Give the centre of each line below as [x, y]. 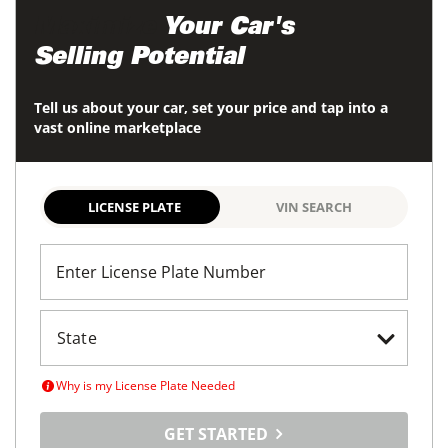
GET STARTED [217, 433]
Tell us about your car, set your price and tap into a [211, 107]
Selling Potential [139, 58]
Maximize [95, 28]
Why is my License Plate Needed [145, 385]
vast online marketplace [117, 127]
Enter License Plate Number [161, 271]
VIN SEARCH [314, 206]
